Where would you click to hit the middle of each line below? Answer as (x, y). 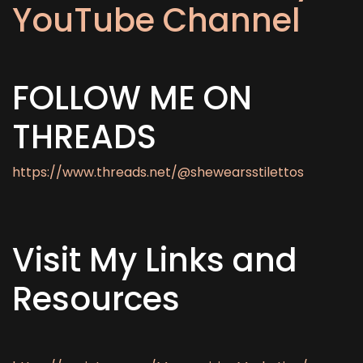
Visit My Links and (155, 260)
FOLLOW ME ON (132, 98)
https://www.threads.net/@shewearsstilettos (158, 172)
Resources (96, 299)
